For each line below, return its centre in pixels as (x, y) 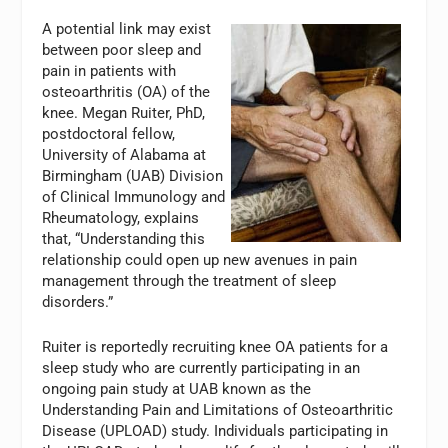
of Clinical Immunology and (134, 196)
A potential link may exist (127, 28)
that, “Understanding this (124, 238)
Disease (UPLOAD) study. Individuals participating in (215, 430)
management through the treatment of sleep (189, 280)
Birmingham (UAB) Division (133, 175)
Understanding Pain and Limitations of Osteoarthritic (218, 409)
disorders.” (78, 301)
